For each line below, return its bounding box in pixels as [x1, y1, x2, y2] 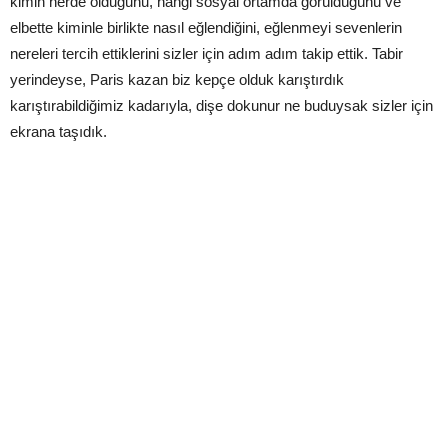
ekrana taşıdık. [10, 123, 107, 140]
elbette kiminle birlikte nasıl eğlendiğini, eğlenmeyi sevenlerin [10, 19, 402, 36]
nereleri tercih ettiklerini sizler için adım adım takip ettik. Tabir [10, 45, 403, 62]
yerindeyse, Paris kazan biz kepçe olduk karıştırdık [10, 71, 344, 88]
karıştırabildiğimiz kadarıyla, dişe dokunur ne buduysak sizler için [10, 97, 433, 114]
